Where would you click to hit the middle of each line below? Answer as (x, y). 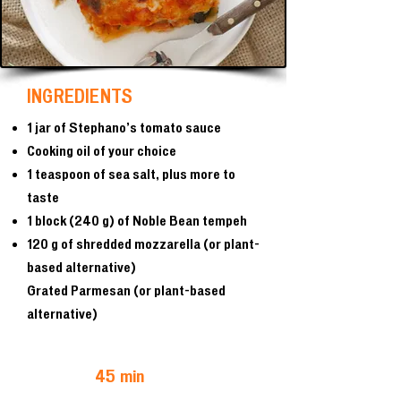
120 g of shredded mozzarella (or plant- (143, 244)
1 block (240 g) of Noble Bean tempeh (137, 221)
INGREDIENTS (80, 96)
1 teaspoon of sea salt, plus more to (131, 174)
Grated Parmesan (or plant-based (126, 290)
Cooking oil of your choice (102, 151)
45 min (120, 376)
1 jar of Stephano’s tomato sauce (124, 128)
